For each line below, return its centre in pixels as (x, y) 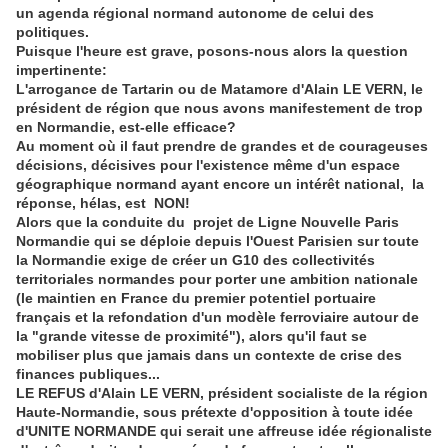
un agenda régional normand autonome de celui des (195, 13)
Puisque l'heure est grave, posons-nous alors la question (212, 51)
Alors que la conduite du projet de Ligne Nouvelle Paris (207, 222)
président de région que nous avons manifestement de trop (219, 108)
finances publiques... (88, 374)
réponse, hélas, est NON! (103, 203)
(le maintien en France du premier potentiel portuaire (196, 298)
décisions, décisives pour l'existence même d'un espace (208, 165)
